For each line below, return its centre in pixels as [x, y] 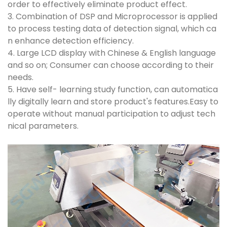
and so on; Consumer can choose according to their [111, 65]
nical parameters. [43, 126]
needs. [21, 78]
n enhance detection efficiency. [71, 41]
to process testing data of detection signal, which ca [112, 29]
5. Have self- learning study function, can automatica [113, 90]
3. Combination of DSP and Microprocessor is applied [112, 17]
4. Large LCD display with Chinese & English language [112, 53]
